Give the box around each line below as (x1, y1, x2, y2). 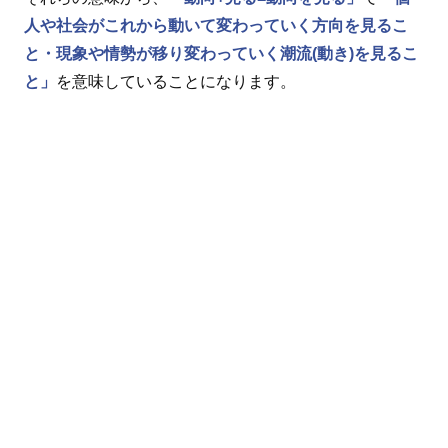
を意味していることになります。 (56, 72, 296, 90)
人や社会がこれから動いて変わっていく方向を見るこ (24, 16, 408, 34)
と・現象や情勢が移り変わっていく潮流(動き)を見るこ (24, 44, 418, 62)
